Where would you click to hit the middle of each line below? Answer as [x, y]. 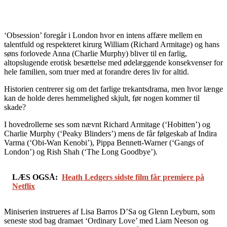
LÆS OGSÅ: [35, 177]
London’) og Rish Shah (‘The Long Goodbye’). [81, 152]
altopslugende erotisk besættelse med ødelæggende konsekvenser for [113, 62]
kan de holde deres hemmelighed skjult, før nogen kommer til [102, 98]
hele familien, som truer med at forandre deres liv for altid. [97, 71]
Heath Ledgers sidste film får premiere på [133, 177]
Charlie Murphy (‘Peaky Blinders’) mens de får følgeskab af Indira [110, 133]
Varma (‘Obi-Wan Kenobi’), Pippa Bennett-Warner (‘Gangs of [104, 142]
